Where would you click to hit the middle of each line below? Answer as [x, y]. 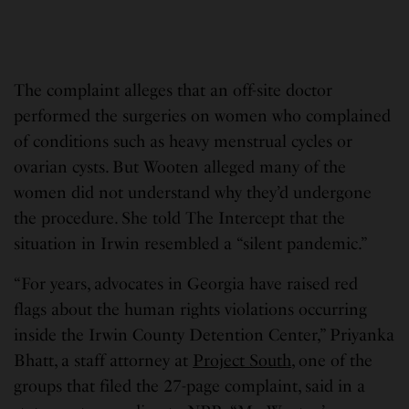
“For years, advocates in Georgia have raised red [186, 284]
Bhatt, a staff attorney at [104, 361]
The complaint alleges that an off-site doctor [173, 91]
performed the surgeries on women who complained [203, 116]
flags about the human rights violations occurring [191, 310]
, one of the [332, 361]
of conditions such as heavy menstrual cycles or [184, 142]
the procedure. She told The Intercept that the [180, 219]
